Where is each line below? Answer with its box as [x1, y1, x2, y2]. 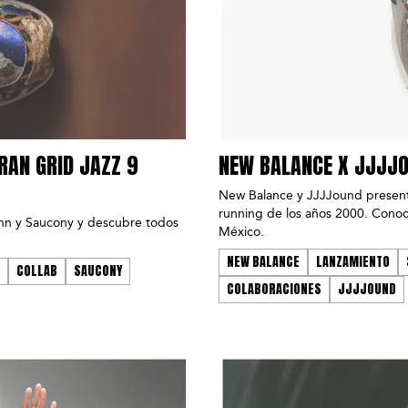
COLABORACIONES [227, 280, 321, 300]
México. [219, 224, 264, 240]
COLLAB [16, 261, 57, 281]
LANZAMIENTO [316, 252, 390, 272]
